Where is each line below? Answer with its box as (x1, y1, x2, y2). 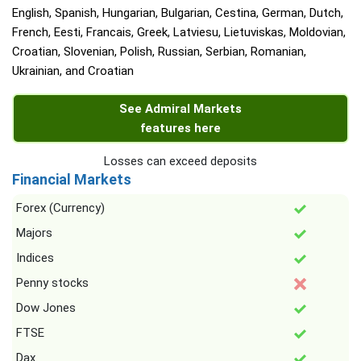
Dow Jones (16, 301, 76, 316)
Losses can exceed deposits (104, 154, 257, 169)
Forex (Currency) (16, 201, 105, 216)
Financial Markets (12, 171, 131, 189)
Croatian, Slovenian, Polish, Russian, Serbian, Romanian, (12, 44, 306, 60)
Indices (16, 251, 54, 266)
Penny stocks (16, 276, 89, 291)
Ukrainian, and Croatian (12, 64, 134, 79)
